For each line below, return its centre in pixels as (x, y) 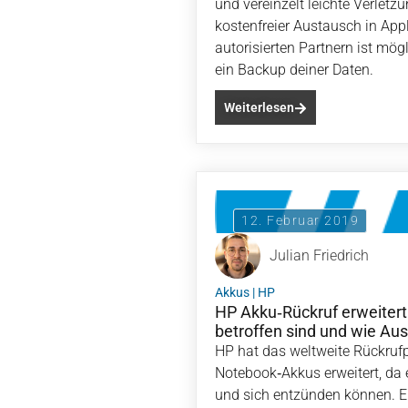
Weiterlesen (259, 107)
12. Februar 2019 (300, 220)
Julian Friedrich (319, 255)
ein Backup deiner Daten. (294, 70)
